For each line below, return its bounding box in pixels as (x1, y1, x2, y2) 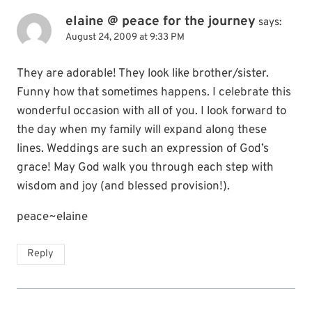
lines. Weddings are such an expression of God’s (17, 141, 269, 157)
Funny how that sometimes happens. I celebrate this (17, 85, 291, 101)
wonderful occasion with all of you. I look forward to (17, 104, 286, 120)
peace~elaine (17, 210, 88, 226)
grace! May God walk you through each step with (17, 160, 274, 176)
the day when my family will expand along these (17, 123, 267, 139)
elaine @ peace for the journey (65, 13, 256, 31)
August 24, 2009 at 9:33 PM (65, 31, 185, 44)
